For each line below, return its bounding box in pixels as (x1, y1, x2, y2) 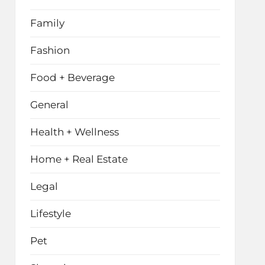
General (30, 99, 69, 111)
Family (30, 17, 64, 29)
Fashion (30, 44, 70, 56)
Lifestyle (30, 208, 71, 219)
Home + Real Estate (30, 153, 128, 165)
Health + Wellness (30, 126, 119, 138)
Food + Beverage (30, 72, 115, 83)
